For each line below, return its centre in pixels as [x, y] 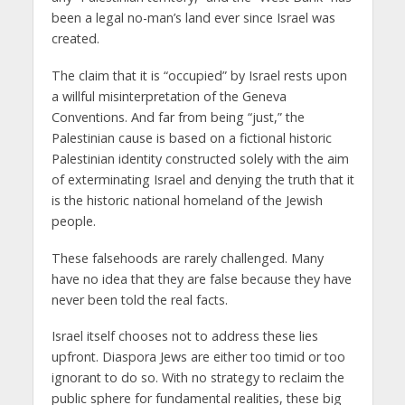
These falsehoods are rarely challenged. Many [187, 258]
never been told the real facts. [139, 299]
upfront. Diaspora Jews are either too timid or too [198, 357]
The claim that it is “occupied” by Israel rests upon [199, 75]
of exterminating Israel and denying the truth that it [202, 179]
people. [73, 221]
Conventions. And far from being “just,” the [178, 117]
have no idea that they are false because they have [201, 278]
